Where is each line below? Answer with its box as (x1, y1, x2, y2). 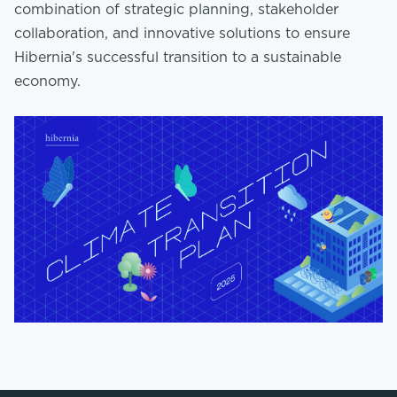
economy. (14, 74, 81, 89)
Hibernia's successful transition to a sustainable (14, 50, 341, 65)
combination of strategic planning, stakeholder (14, 2, 339, 17)
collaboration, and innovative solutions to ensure (14, 26, 350, 41)
